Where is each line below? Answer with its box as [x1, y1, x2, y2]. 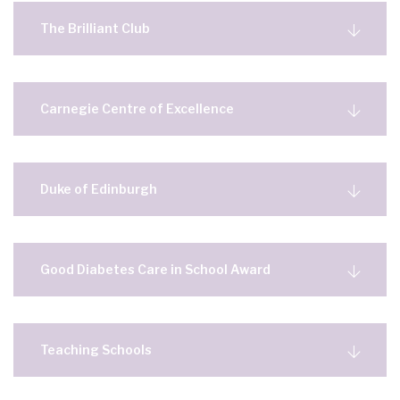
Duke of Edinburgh [40, 181, 157, 196]
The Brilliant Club [40, 21, 150, 36]
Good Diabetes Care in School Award [40, 262, 271, 277]
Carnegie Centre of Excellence [40, 101, 234, 116]
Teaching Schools [40, 342, 152, 357]
